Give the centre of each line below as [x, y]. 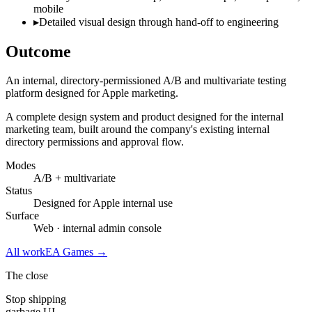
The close [27, 276]
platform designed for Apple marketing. [92, 93]
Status [19, 191]
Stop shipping [36, 299]
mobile [48, 8]
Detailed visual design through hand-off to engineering [159, 22]
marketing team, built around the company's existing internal [138, 130]
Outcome [38, 51]
